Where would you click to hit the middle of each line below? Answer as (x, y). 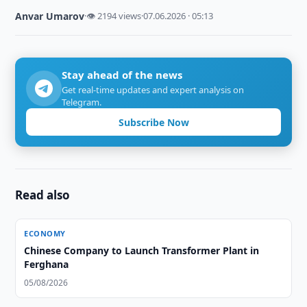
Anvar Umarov (50, 16)
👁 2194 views (114, 16)
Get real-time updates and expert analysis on (153, 90)
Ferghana (47, 264)
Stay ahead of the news (122, 75)
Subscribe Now (153, 122)
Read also (43, 195)
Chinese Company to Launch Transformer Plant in (142, 250)
